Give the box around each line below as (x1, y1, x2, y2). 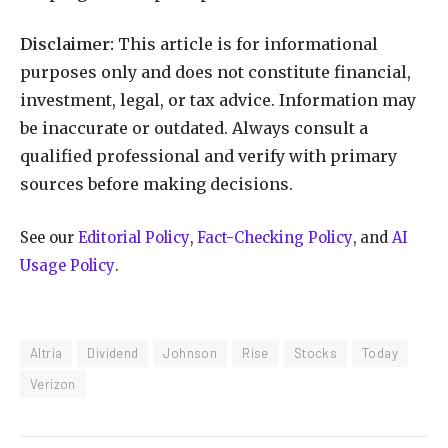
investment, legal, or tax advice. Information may (20, 90, 416, 111)
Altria (30, 344, 63, 361)
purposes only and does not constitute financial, (20, 62, 411, 83)
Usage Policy (20, 255, 115, 275)
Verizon (30, 375, 76, 392)
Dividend (87, 344, 139, 361)
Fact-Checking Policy (197, 227, 353, 247)
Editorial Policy (78, 227, 190, 247)
